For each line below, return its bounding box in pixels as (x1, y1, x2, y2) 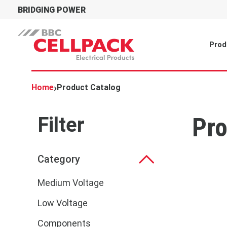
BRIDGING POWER (18, 5, 86, 15)
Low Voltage (37, 197, 88, 208)
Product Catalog (57, 82, 121, 92)
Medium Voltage (37, 177, 104, 188)
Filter (37, 112, 85, 137)
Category (37, 153, 80, 165)
